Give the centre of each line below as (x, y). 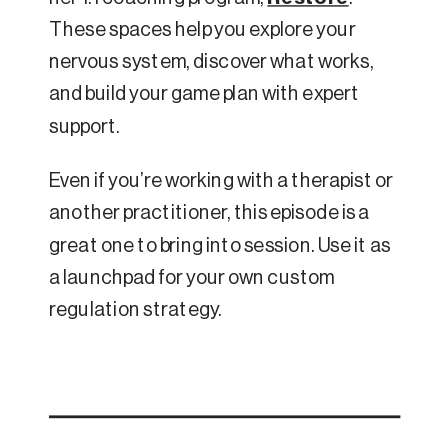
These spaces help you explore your (202, 30)
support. (85, 127)
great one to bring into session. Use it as (220, 246)
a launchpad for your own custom (192, 278)
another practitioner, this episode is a (209, 214)
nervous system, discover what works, (211, 62)
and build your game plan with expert (204, 95)
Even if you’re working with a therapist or (221, 181)
